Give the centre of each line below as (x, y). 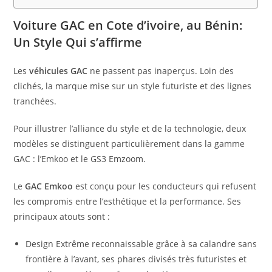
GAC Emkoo (49, 186)
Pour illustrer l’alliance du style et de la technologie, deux (130, 129)
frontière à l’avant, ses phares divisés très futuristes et (136, 259)
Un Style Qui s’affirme (78, 42)
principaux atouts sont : (62, 217)
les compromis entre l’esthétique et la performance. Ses (127, 202)
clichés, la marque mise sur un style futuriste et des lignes (133, 86)
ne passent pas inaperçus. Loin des (161, 71)
